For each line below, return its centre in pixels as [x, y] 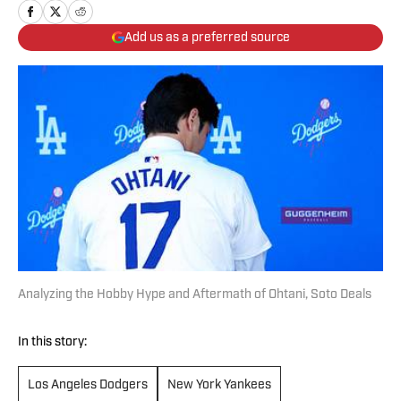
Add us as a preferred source [207, 38]
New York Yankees [219, 386]
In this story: [52, 343]
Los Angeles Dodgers [88, 386]
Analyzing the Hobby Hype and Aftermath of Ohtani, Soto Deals [195, 295]
